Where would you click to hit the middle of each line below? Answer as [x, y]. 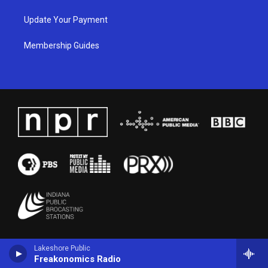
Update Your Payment [66, 19]
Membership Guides [62, 45]
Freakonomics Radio [77, 259]
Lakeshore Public [62, 248]
